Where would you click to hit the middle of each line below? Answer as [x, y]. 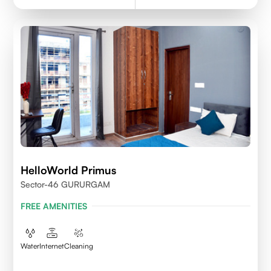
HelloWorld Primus [69, 170]
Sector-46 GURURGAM [66, 184]
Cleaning [79, 246]
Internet [52, 246]
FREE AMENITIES [54, 206]
